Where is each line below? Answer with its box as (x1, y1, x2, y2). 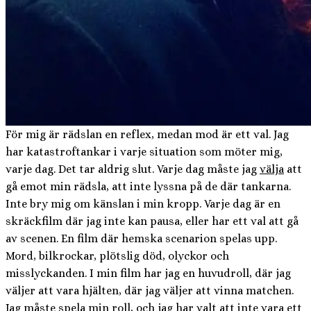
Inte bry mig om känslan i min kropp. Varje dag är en (6, 197, 280, 211)
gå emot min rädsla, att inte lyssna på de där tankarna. (6, 180, 291, 194)
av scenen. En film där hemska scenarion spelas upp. (6, 232, 277, 246)
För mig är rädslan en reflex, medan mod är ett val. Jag (6, 128, 289, 142)
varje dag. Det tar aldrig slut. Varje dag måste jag (6, 162, 260, 176)
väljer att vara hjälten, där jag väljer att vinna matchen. (6, 284, 294, 298)
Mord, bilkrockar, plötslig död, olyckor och (6, 249, 229, 263)
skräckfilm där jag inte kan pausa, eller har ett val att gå (6, 215, 299, 228)
